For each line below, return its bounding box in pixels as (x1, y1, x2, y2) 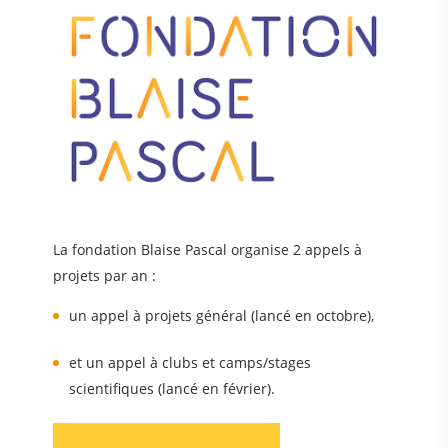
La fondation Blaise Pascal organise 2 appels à (52, 240, 362, 260)
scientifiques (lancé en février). (69, 379, 276, 399)
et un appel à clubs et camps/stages (69, 353, 312, 373)
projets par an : (52, 266, 156, 286)
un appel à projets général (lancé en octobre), (69, 306, 375, 326)
